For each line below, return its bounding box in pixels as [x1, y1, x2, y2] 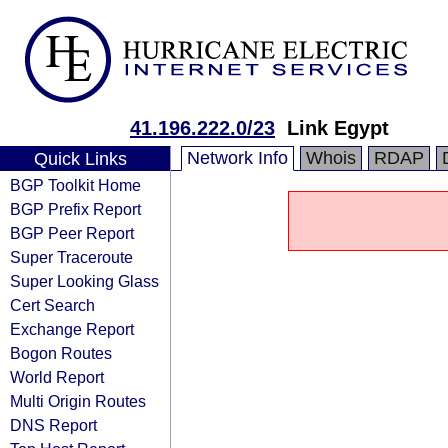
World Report [10, 368, 104, 386]
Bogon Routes [10, 344, 112, 362]
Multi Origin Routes [10, 392, 146, 410]
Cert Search [10, 296, 95, 314]
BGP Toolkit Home [10, 176, 141, 194]
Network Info [187, 148, 288, 168]
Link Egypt [287, 117, 389, 139]
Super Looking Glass [10, 272, 159, 290]
